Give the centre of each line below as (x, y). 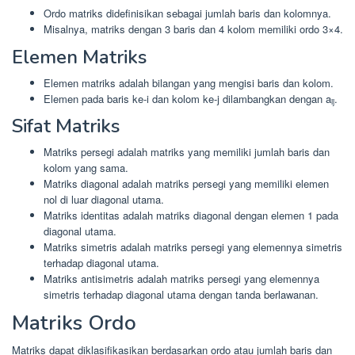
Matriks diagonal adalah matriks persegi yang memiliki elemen (186, 184)
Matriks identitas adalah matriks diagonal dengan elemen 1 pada (191, 216)
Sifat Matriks (66, 126)
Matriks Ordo (74, 323)
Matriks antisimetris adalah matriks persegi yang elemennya (181, 279)
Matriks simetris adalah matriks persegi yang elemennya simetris (193, 247)
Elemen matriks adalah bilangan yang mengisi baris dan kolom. (189, 82)
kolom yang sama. (86, 168)
